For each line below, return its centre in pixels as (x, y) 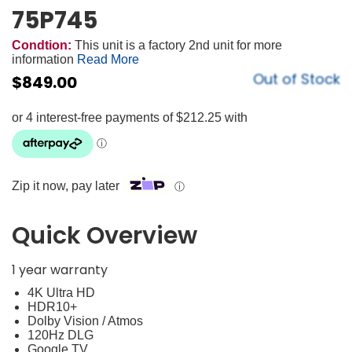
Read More (106, 59)
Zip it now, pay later (66, 185)
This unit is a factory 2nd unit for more (177, 45)
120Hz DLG (60, 335)
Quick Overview (104, 235)
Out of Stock (297, 79)
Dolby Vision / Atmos (85, 321)
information (43, 59)
